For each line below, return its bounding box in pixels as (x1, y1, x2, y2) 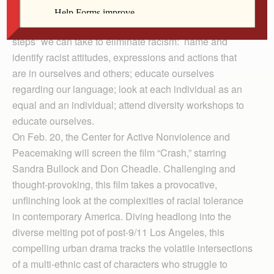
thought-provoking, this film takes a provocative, (12, 177, 217, 191)
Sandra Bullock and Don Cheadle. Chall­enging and (12, 161, 235, 176)
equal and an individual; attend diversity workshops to (12, 98, 244, 112)
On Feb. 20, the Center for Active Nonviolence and (12, 130, 230, 144)
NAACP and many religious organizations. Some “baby (12, 18, 253, 32)
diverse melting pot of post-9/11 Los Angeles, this (12, 225, 224, 239)
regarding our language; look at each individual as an (12, 82, 242, 96)
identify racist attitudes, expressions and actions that (12, 50, 237, 64)
